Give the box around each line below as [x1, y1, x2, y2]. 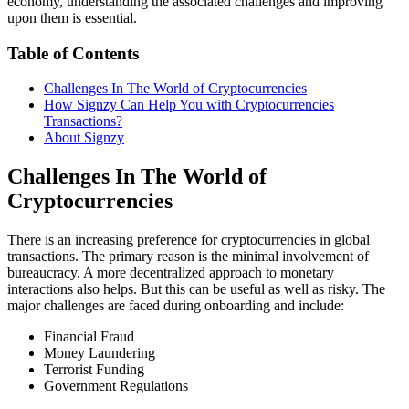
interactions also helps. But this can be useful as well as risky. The [7, 281, 385, 298]
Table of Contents [7, 43, 139, 63]
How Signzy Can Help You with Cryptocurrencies [44, 97, 334, 113]
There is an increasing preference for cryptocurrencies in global [7, 232, 370, 248]
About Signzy [44, 130, 124, 146]
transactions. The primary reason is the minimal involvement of [7, 248, 369, 265]
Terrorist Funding [44, 362, 144, 378]
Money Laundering [44, 345, 155, 362]
